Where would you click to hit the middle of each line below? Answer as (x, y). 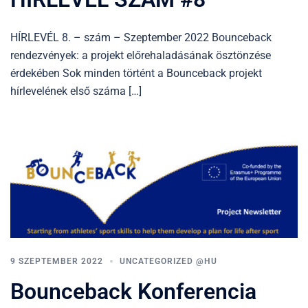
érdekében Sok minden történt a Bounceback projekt (136, 74)
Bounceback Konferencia (133, 291)
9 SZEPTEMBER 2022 (57, 261)
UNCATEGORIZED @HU (168, 261)
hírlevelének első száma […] (76, 91)
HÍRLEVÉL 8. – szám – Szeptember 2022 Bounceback (141, 38)
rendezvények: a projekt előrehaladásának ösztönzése (141, 56)
